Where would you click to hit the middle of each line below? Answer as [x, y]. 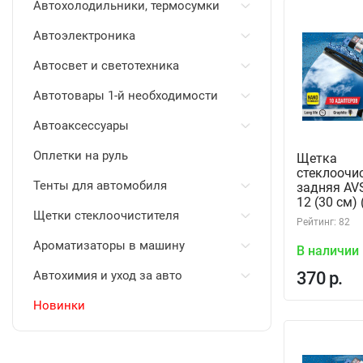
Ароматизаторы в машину [109, 246]
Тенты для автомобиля [100, 186]
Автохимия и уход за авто [108, 275]
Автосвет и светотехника [106, 66]
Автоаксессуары [81, 126]
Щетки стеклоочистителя [106, 216]
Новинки [59, 305]
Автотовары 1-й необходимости [126, 96]
